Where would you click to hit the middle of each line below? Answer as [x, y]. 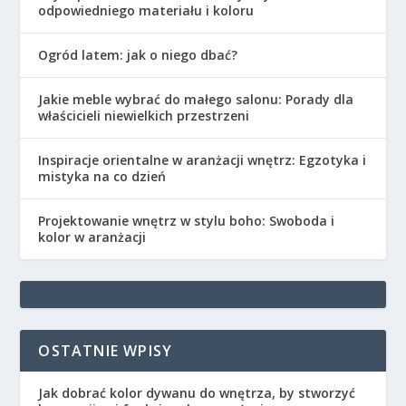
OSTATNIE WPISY [106, 350]
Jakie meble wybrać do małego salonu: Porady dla [196, 99]
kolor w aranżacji [92, 237]
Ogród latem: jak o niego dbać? [138, 54]
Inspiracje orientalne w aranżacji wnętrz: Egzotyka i [203, 159]
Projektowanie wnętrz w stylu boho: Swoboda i [187, 220]
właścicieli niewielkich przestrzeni [144, 115]
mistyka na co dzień [102, 176]
